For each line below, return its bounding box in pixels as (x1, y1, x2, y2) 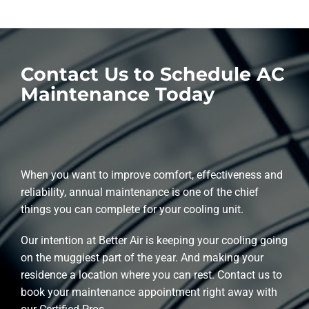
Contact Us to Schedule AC (20, 62, 285, 86)
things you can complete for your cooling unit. (20, 202, 243, 216)
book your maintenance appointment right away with (20, 285, 277, 299)
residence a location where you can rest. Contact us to (20, 268, 282, 281)
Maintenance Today (20, 82, 215, 106)
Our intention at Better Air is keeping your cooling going (20, 233, 288, 247)
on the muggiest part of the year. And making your (20, 250, 263, 264)
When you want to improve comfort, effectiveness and (20, 168, 283, 181)
